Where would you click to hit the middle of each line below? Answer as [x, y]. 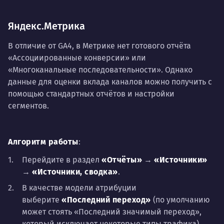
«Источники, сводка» [75, 171]
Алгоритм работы [43, 141]
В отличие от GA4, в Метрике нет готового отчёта [99, 45]
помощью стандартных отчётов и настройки [91, 93]
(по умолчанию [180, 199]
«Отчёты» [122, 159]
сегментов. [28, 105]
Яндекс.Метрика [46, 26]
